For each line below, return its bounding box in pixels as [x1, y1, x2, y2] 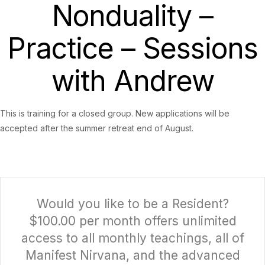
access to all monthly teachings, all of [21, 231, 244, 246]
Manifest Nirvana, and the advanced [25, 248, 240, 263]
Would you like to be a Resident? [36, 196, 229, 212]
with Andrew [51, 63, 214, 99]
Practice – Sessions [7, 31, 258, 66]
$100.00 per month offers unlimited [28, 214, 237, 229]
